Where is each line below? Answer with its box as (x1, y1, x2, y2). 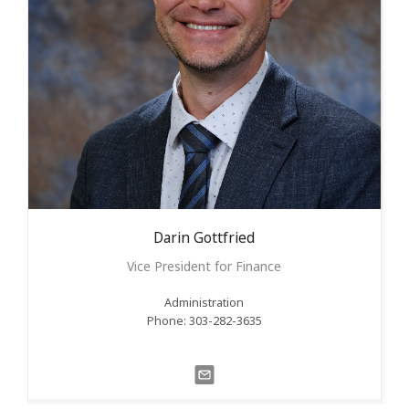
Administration (164, 295, 245, 311)
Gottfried (194, 228, 256, 248)
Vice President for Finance (127, 257, 282, 276)
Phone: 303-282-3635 (146, 313, 262, 330)
